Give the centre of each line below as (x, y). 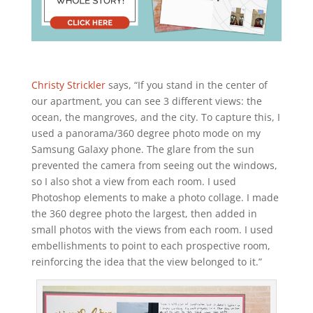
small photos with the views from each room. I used (152, 229)
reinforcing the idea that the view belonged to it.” (146, 261)
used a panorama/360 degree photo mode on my (146, 133)
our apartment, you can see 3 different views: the (146, 101)
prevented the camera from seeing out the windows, (154, 165)
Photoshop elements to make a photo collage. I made (155, 197)
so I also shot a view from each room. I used (133, 181)
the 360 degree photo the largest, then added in (144, 213)
